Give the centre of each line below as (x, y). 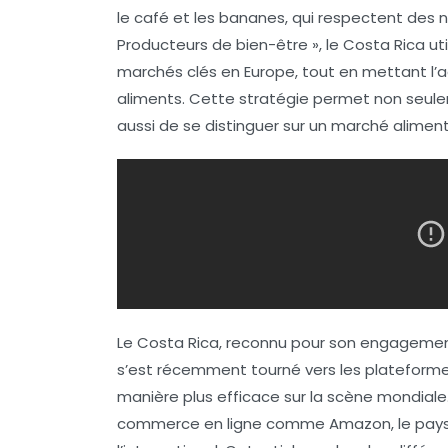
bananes (252, 18)
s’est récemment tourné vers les (241, 370)
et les (194, 18)
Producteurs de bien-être (212, 45)
